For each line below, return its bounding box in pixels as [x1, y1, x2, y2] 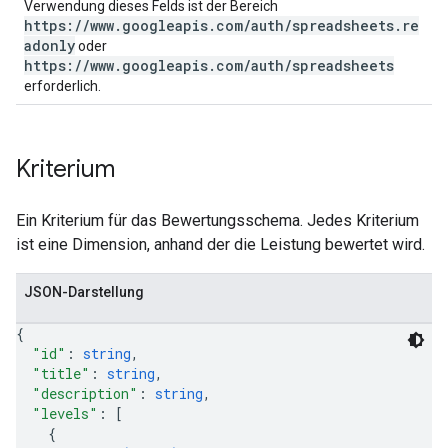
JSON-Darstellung [24, 284, 144, 300]
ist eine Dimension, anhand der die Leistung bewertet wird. [16, 235, 425, 254]
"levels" [32, 404, 98, 423]
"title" [32, 364, 90, 383]
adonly [24, 36, 75, 55]
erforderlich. [24, 78, 101, 94]
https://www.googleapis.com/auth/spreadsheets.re [24, 16, 419, 35]
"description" [32, 384, 138, 403]
